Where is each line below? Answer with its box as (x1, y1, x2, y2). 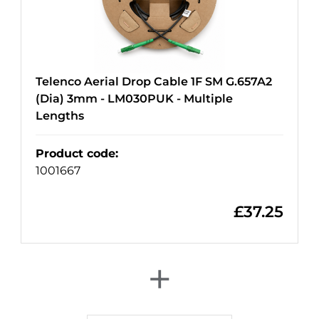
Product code (36, 147, 115, 161)
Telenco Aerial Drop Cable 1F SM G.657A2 (36, 75, 272, 89)
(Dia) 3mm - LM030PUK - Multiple (36, 92, 233, 106)
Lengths (36, 109, 84, 123)
